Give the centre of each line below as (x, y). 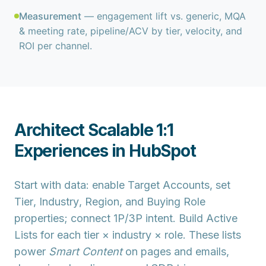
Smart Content (85, 251)
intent (159, 218)
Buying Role (176, 202)
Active (222, 218)
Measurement (50, 16)
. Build (189, 218)
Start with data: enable (71, 185)
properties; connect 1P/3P (80, 218)
